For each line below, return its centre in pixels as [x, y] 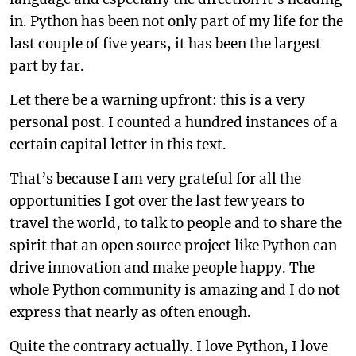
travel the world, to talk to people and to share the [176, 223]
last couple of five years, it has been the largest [165, 44]
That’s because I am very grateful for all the [155, 179]
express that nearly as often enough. [130, 312]
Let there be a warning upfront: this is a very [157, 100]
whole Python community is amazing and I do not [175, 290]
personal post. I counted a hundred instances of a [174, 122]
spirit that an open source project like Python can [173, 246]
